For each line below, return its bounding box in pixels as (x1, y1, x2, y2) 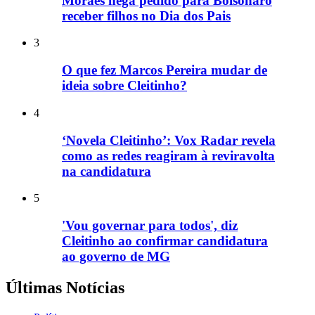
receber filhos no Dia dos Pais (62, 8, 231, 23)
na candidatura (62, 163, 151, 179)
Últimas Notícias (6, 278, 124, 297)
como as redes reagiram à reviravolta (62, 148, 275, 163)
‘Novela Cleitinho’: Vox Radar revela (62, 132, 276, 148)
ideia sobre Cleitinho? (62, 78, 187, 94)
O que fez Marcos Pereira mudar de (62, 63, 267, 78)
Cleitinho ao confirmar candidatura (62, 233, 268, 249)
